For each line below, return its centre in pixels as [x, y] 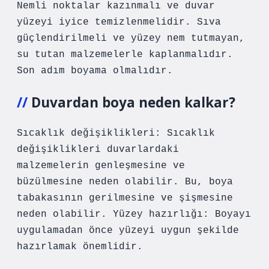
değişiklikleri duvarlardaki [98, 150]
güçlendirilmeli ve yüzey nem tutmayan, [131, 38]
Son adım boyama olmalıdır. [95, 71]
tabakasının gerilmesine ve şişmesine [125, 198]
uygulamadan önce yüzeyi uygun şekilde [128, 231]
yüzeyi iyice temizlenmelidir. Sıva [119, 22]
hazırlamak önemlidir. [80, 247]
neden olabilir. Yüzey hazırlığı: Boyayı [134, 214]
